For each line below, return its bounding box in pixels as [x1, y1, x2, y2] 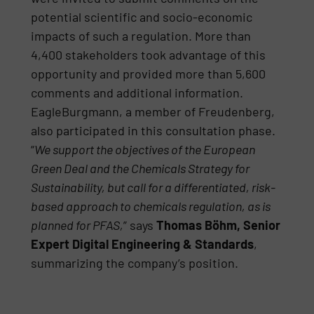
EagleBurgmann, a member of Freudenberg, [31, 104, 275, 120]
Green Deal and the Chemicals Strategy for [31, 161, 250, 177]
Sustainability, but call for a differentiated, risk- [31, 179, 276, 196]
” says [123, 217, 157, 233]
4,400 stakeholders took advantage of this [31, 47, 266, 63]
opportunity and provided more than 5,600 [31, 66, 266, 82]
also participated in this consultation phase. [31, 123, 276, 139]
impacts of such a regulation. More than [31, 28, 252, 44]
